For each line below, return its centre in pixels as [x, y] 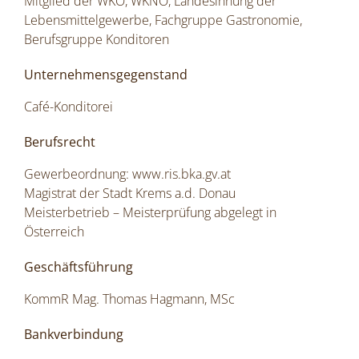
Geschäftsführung [79, 267]
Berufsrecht [60, 142]
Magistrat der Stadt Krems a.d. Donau [130, 194]
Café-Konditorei [69, 107]
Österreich [54, 232]
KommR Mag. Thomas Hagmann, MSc [129, 299]
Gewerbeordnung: [78, 174]
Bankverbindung [74, 335]
